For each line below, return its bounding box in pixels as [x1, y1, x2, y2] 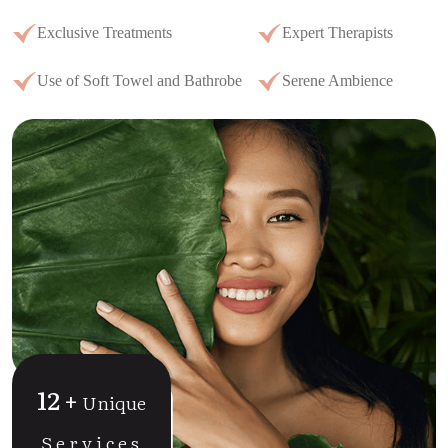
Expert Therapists [282, 24, 393, 42]
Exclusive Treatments [37, 24, 172, 42]
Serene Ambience [282, 72, 393, 90]
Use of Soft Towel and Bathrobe [37, 72, 242, 90]
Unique [78, 389, 146, 417]
